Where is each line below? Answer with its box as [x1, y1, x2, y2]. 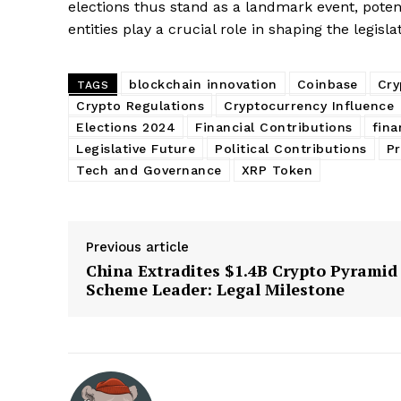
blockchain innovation [129, 76, 277, 91]
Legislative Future [76, 141, 195, 156]
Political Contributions [215, 141, 367, 156]
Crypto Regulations [76, 98, 204, 113]
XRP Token [241, 162, 312, 177]
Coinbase [296, 76, 358, 91]
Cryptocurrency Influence [224, 98, 394, 113]
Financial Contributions [195, 119, 353, 134]
